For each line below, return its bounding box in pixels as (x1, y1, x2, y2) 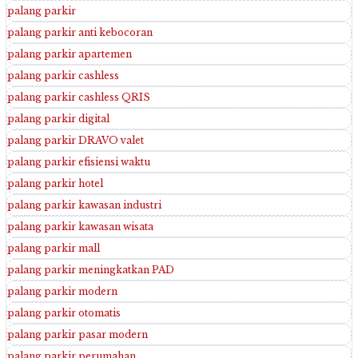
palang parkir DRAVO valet (7, 133, 144, 146)
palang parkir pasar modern (7, 328, 148, 340)
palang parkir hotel (7, 177, 103, 189)
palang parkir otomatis (7, 306, 121, 319)
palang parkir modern (7, 284, 117, 297)
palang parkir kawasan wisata (7, 220, 153, 233)
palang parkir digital (7, 112, 109, 125)
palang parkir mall (7, 241, 100, 254)
